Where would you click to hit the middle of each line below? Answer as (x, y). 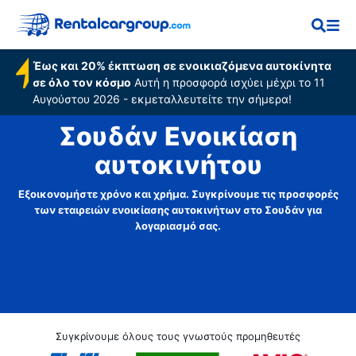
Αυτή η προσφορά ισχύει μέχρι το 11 (228, 82)
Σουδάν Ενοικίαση (178, 137)
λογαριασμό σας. (178, 226)
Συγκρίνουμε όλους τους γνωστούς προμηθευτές (178, 336)
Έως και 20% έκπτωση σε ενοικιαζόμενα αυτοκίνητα (182, 66)
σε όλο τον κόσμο (81, 82)
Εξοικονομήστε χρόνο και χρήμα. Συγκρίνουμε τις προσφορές (178, 194)
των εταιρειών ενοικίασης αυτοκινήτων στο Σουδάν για (178, 210)
